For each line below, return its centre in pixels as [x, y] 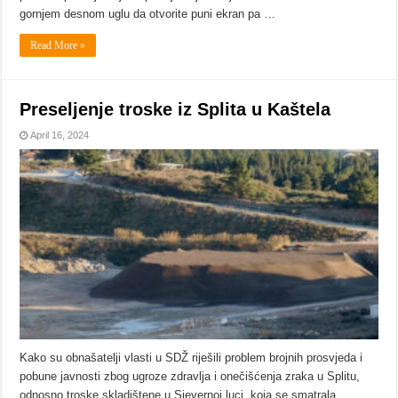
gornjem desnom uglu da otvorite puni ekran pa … [148, 13]
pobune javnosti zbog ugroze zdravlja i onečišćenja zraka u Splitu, [190, 377]
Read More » [58, 45]
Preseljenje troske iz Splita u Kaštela [175, 109]
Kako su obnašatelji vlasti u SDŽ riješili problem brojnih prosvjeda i [191, 358]
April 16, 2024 [60, 135]
